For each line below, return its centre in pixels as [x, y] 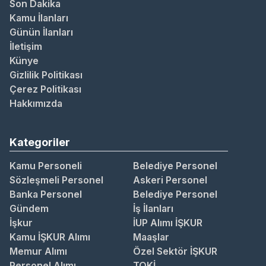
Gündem [29, 209]
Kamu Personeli [46, 166]
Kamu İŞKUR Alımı [50, 237]
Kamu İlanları [39, 18]
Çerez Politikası [45, 89]
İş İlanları [153, 209]
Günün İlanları [41, 32]
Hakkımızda [36, 104]
